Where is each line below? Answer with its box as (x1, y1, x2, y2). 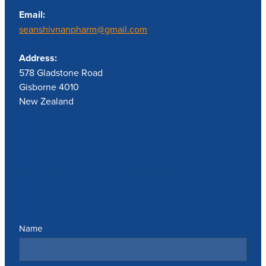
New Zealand (19, 94, 74, 108)
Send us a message (19, 159, 173, 185)
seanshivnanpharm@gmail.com (19, 23, 147, 36)
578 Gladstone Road (19, 66, 103, 80)
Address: (19, 51, 57, 65)
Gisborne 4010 (19, 80, 79, 94)
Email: (19, 8, 47, 22)
